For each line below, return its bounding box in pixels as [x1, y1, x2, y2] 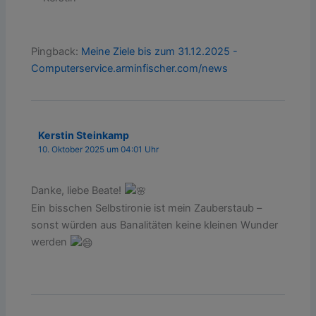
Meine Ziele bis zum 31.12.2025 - [81, 45, 238, 59]
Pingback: [31, 45, 82, 59]
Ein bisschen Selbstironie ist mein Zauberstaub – [31, 202, 262, 215]
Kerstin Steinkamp [38, 128, 130, 141]
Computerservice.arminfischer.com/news [31, 62, 229, 75]
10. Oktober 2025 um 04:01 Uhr [38, 144, 159, 154]
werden [31, 236, 71, 249]
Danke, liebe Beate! [31, 183, 125, 197]
